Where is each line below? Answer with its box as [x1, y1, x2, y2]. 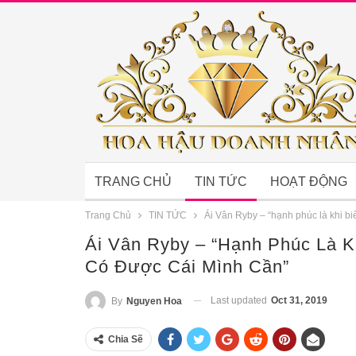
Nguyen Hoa [126, 295, 182, 307]
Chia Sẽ [108, 333, 143, 345]
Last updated [211, 295, 269, 306]
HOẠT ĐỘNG [270, 175, 347, 188]
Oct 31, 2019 [271, 295, 327, 306]
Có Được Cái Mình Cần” [85, 257, 289, 277]
